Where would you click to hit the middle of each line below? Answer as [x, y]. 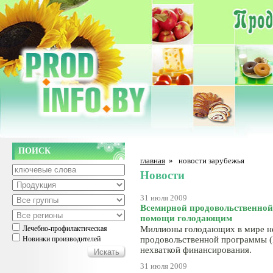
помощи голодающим [186, 218]
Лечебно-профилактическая [65, 229]
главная [153, 161]
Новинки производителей [62, 239]
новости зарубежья [211, 161]
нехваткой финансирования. [196, 250]
